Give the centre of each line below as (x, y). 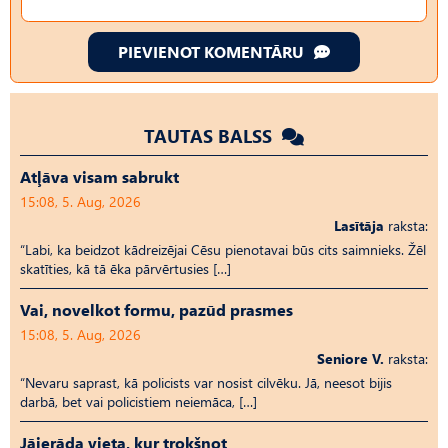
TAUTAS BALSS (210, 135)
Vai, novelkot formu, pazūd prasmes (156, 309)
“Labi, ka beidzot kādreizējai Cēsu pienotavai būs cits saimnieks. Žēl (223, 249)
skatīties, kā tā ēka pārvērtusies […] (125, 268)
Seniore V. (350, 358)
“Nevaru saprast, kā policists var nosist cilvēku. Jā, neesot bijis (206, 382)
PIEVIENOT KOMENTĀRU (211, 51)
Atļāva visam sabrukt (99, 176)
